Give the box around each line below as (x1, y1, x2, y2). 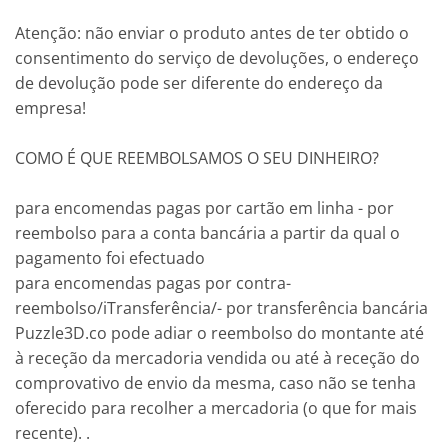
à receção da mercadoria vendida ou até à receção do (15, 346, 420, 369)
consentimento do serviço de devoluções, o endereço (15, 46, 419, 69)
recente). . (15, 421, 90, 444)
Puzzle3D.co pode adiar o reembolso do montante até (15, 321, 424, 344)
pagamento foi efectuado (15, 246, 205, 269)
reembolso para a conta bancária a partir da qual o (15, 221, 400, 244)
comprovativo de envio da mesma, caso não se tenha (15, 371, 416, 394)
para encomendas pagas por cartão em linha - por (15, 196, 394, 219)
